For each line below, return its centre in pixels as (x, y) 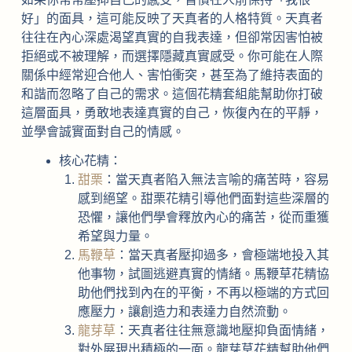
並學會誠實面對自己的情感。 (103, 132)
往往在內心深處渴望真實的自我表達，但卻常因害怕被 (172, 38)
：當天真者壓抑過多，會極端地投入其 (222, 255)
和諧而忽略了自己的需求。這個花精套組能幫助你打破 (172, 94)
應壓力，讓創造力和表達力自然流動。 (184, 312)
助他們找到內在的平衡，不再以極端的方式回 (203, 293)
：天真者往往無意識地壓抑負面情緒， (222, 331)
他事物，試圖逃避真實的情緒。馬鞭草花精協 (203, 274)
